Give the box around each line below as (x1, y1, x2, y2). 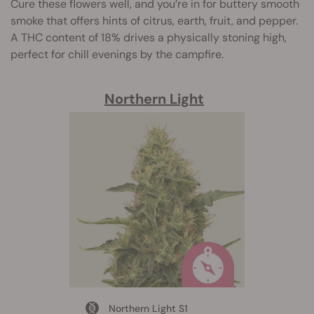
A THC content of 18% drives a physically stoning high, (11, 29, 287, 45)
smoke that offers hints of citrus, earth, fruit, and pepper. (11, 13, 298, 28)
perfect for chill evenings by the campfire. (11, 46, 224, 62)
